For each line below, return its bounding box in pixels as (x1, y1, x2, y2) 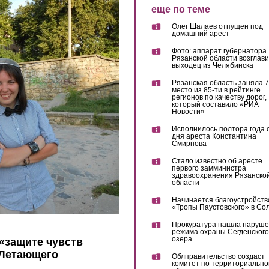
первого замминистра (171, 164, 246, 173)
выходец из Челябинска (171, 61, 253, 70)
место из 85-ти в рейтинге (171, 86, 261, 95)
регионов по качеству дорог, (171, 93, 267, 102)
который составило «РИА (171, 100, 259, 109)
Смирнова (171, 139, 207, 148)
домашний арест (171, 29, 229, 38)
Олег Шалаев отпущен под (171, 22, 263, 31)
